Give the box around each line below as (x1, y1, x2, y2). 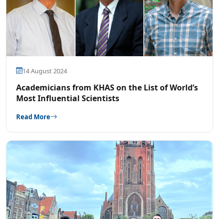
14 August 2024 (22, 66, 67, 75)
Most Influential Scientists (16, 92, 119, 104)
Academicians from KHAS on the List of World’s (16, 82, 198, 93)
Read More (16, 112, 50, 121)
